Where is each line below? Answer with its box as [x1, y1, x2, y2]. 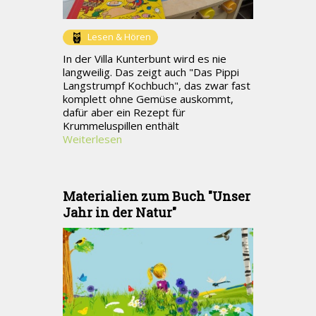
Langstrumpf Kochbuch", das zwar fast [63, 78, 250, 92]
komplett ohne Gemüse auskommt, [63, 91, 233, 106]
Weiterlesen [63, 131, 122, 146]
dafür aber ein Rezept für [63, 104, 186, 119]
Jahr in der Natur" [63, 203, 176, 221]
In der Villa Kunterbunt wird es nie [63, 51, 226, 66]
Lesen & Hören [87, 30, 151, 43]
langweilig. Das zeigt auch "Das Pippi [63, 64, 239, 79]
